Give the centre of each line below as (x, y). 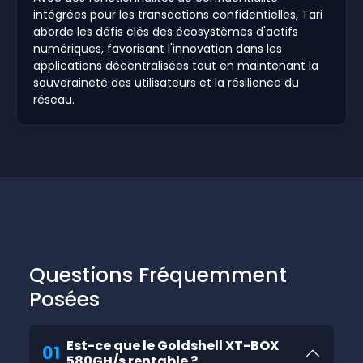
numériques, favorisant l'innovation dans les (158, 48)
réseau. (54, 99)
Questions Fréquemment (158, 275)
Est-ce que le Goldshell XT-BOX (173, 345)
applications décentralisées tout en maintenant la (176, 65)
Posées (64, 299)
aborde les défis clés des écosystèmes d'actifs (166, 31)
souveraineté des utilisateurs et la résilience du (166, 82)
